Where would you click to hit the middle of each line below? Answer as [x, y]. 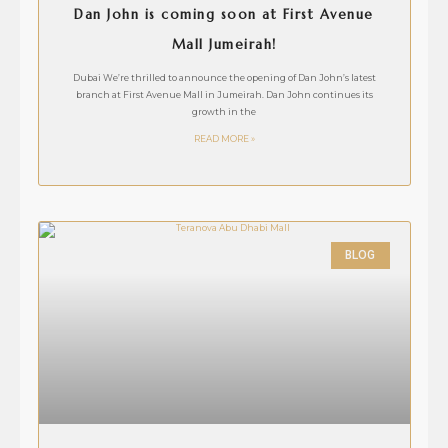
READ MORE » [224, 139]
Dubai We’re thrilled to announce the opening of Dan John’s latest [224, 78]
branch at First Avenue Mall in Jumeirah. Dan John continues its [224, 95]
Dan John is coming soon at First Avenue [224, 15]
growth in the [224, 112]
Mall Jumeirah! [224, 45]
